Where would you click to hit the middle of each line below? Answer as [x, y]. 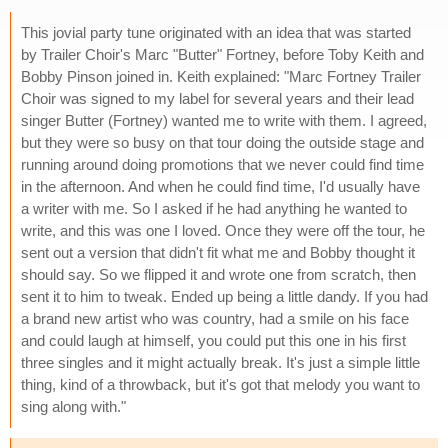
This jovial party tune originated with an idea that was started [216, 32]
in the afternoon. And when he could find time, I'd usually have [220, 186]
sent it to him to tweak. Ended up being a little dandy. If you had [224, 296]
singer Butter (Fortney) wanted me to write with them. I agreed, [224, 120]
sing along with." [73, 406]
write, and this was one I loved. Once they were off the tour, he [223, 230]
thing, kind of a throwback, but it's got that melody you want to [220, 384]
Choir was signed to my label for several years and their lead [217, 98]
